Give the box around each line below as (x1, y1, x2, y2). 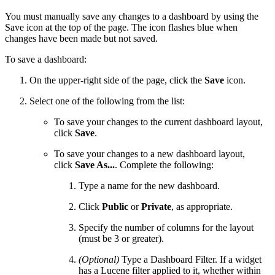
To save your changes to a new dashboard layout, (54, 148, 245, 159)
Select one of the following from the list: (29, 95, 185, 106)
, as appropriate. (171, 201, 233, 212)
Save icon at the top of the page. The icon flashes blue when (5, 21, 238, 33)
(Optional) (79, 254, 119, 265)
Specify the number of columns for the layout (79, 222, 254, 233)
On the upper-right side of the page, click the (29, 74, 202, 85)
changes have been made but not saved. (5, 33, 158, 44)
